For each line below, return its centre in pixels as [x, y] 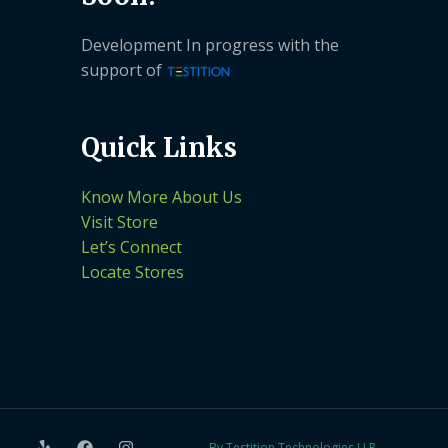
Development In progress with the [210, 45]
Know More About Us [161, 197]
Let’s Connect [131, 247]
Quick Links [159, 148]
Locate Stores [132, 272]
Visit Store [119, 222]
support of [123, 70]
